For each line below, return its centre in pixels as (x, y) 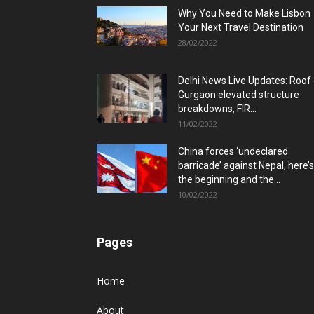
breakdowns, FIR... (217, 109)
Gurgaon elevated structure (239, 95)
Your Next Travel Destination (241, 27)
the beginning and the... (229, 179)
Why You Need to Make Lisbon (244, 13)
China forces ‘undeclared (233, 151)
